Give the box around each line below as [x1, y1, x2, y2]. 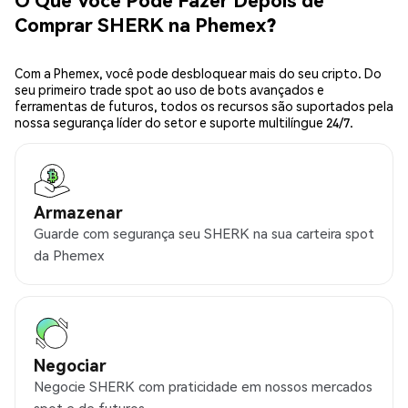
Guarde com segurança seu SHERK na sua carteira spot [34, 224, 374, 243]
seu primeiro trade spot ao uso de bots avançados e [15, 81, 324, 98]
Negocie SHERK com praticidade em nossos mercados [34, 377, 372, 396]
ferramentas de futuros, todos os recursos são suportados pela [15, 97, 393, 115]
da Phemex [34, 246, 104, 265]
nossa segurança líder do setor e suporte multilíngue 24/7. [15, 114, 353, 131]
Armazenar [34, 201, 123, 223]
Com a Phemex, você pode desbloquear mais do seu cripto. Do [15, 65, 382, 82]
